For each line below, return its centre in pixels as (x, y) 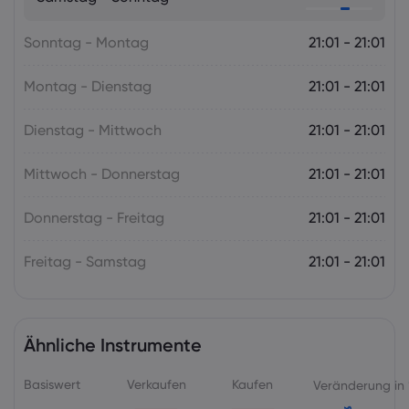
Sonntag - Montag (86, 42)
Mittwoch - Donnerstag (102, 174)
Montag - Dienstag (88, 86)
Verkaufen (156, 384)
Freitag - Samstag (85, 262)
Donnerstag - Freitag (94, 218)
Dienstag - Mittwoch (93, 130)
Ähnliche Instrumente (113, 345)
